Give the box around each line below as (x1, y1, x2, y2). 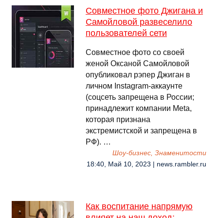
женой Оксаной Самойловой (86, 59, 189, 68)
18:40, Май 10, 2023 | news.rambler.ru (87, 161, 206, 168)
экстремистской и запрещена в (86, 127, 197, 135)
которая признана (86, 115, 150, 124)
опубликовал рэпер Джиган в (86, 71, 190, 79)
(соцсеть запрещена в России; (86, 93, 194, 101)
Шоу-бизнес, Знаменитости (112, 149, 206, 157)
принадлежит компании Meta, (86, 104, 192, 112)
